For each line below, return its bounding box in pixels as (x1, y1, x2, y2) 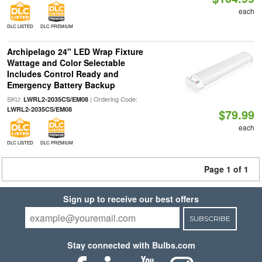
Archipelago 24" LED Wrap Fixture (6, 46, 143, 57)
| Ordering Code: (88, 94, 137, 104)
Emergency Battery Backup (6, 79, 115, 91)
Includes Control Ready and (6, 68, 119, 80)
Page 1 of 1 (204, 163, 249, 175)
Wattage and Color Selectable (6, 57, 125, 68)
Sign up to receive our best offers (63, 193, 199, 205)
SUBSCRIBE (189, 214, 230, 223)
